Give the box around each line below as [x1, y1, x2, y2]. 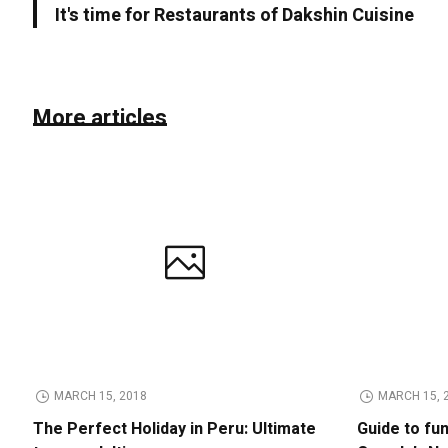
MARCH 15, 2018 [54, 386, 148, 405]
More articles [33, 102, 168, 135]
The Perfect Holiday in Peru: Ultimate [33, 416, 317, 441]
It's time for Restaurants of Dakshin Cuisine [55, 2, 415, 30]
